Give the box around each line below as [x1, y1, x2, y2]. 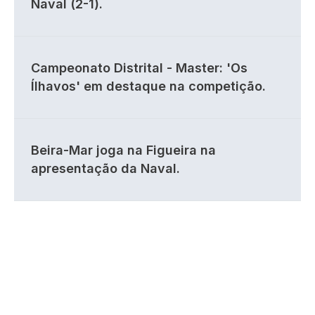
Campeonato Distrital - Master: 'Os [31, 60, 247, 75]
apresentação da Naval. [31, 160, 180, 176]
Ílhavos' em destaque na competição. [31, 78, 266, 94]
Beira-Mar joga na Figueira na [31, 142, 216, 157]
